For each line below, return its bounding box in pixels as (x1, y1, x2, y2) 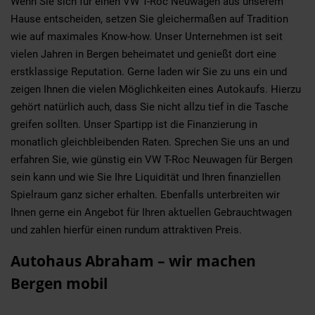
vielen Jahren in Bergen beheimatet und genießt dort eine (11, 47, 276, 60)
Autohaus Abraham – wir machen (11, 250, 256, 271)
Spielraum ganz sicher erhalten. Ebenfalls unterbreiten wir (11, 188, 280, 201)
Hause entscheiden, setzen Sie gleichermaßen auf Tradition (11, 12, 288, 25)
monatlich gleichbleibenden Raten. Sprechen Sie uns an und (11, 135, 289, 148)
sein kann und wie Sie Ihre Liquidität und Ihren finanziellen (11, 170, 281, 184)
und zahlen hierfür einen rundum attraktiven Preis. (11, 223, 242, 236)
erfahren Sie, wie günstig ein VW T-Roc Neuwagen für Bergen (11, 153, 292, 166)
